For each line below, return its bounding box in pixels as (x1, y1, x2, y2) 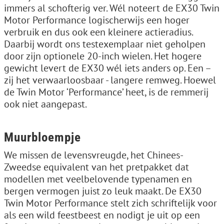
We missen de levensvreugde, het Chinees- (4, 148, 183, 161)
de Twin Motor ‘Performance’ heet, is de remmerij (4, 85, 208, 98)
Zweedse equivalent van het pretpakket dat (4, 160, 189, 173)
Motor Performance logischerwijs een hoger (4, 13, 189, 26)
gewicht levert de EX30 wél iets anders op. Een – (4, 61, 210, 74)
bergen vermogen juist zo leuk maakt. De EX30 (4, 184, 201, 197)
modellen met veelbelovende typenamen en (4, 172, 192, 185)
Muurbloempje (4, 129, 81, 144)
